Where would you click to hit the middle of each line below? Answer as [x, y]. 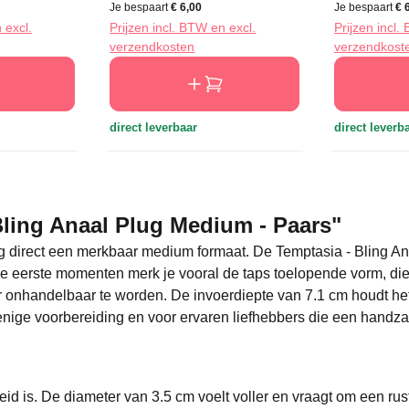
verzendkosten [152, 47]
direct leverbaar [154, 128]
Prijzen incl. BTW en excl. [183, 28]
